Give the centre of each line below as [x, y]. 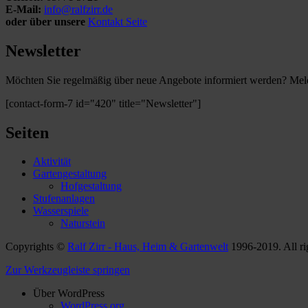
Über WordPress [69, 294]
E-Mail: [23, 9]
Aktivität [52, 162]
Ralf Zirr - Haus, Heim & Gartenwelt [148, 247]
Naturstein [83, 223]
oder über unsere [45, 21]
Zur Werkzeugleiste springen [68, 270]
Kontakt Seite [118, 21]
